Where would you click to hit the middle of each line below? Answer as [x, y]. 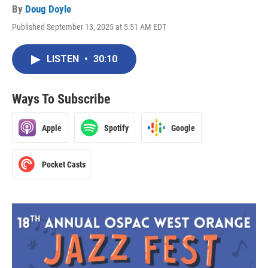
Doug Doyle [48, 9]
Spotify [116, 128]
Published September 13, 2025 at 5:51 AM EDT [89, 27]
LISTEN [64, 59]
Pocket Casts [64, 164]
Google [183, 128]
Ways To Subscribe [61, 99]
